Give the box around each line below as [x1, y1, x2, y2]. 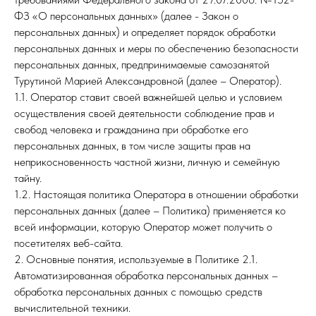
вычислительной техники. [14, 301, 130, 315]
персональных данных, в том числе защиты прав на [14, 139, 250, 152]
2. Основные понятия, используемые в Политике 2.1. [14, 253, 257, 266]
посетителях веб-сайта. [14, 236, 123, 250]
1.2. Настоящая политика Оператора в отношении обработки [14, 188, 298, 201]
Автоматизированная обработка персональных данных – [14, 269, 278, 282]
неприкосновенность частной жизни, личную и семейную [14, 155, 280, 169]
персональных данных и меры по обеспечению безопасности [14, 42, 298, 55]
